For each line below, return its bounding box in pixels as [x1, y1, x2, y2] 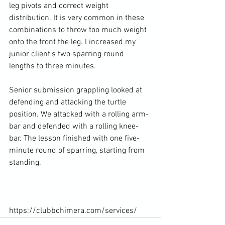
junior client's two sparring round [9, 49, 126, 59]
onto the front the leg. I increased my [9, 37, 138, 47]
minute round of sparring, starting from [9, 145, 147, 156]
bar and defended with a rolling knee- [9, 121, 139, 132]
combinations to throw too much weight [9, 25, 149, 35]
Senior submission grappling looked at [9, 85, 144, 95]
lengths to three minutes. [9, 61, 96, 71]
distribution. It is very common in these [9, 13, 146, 23]
